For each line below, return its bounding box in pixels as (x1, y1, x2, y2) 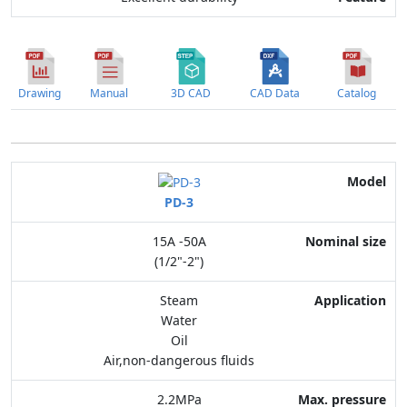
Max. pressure (287, 282, 389, 302)
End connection (276, 319, 389, 339)
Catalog (337, 85, 376, 101)
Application (305, 244, 389, 264)
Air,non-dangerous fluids (104, 352, 254, 370)
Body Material (287, 356, 389, 376)
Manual (90, 85, 128, 101)
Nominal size (294, 207, 389, 227)
